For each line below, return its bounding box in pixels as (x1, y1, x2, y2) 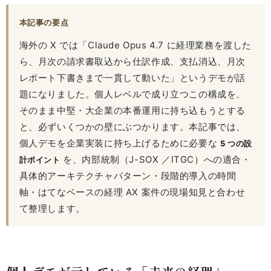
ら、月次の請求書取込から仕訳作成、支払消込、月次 (19, 56, 246, 68)
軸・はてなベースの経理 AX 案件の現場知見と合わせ (19, 186, 246, 198)
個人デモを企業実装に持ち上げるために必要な (19, 137, 220, 149)
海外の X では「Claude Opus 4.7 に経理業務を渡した (19, 39, 252, 51)
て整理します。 (19, 203, 85, 215)
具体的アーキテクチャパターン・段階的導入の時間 (19, 170, 237, 182)
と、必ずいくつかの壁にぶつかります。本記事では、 (19, 121, 246, 133)
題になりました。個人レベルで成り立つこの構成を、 (19, 88, 246, 100)
